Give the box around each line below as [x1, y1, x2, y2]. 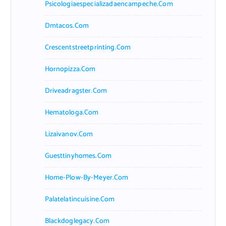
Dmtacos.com [44, 20, 89, 32]
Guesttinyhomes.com [44, 150, 112, 162]
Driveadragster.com [44, 85, 107, 97]
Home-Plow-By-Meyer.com [44, 172, 129, 184]
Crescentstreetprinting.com [44, 41, 131, 53]
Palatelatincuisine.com [44, 193, 115, 205]
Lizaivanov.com [44, 128, 93, 140]
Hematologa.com [44, 106, 99, 119]
